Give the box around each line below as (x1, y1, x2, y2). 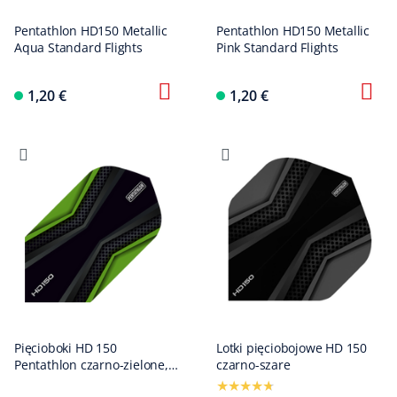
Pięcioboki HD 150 (14, 339, 117, 356)
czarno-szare (216, 356, 291, 373)
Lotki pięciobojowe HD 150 (216, 339, 367, 356)
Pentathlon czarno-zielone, (14, 356, 168, 373)
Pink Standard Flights (216, 39, 339, 56)
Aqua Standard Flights (14, 39, 143, 56)
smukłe (14, 373, 56, 390)
